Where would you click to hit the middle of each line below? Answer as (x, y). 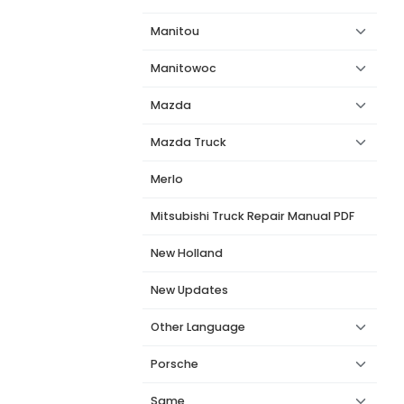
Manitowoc (184, 68)
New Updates (189, 290)
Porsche (174, 364)
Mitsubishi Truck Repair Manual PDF (252, 216)
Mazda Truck (188, 142)
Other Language (198, 327)
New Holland (187, 253)
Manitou (175, 31)
